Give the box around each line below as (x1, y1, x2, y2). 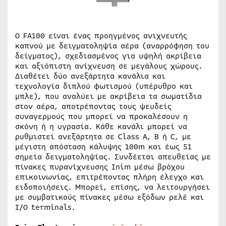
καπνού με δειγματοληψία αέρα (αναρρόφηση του (15, 40, 209, 51)
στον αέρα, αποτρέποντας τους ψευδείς (15, 101, 172, 112)
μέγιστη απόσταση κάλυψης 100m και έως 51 (15, 141, 192, 152)
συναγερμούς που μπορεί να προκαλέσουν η (15, 111, 188, 122)
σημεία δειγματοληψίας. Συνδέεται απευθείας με (15, 151, 211, 162)
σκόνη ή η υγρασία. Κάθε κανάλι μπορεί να (15, 121, 187, 132)
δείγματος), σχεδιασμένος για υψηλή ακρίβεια (15, 50, 201, 62)
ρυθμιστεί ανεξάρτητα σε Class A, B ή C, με (15, 131, 191, 142)
